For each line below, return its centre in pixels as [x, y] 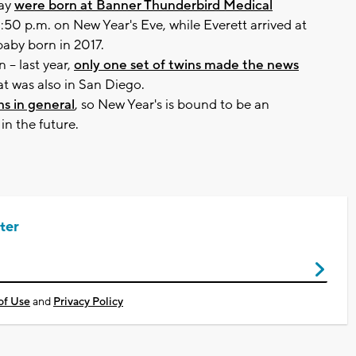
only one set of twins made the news [186, 65]
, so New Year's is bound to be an [172, 104]
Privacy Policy [88, 302]
